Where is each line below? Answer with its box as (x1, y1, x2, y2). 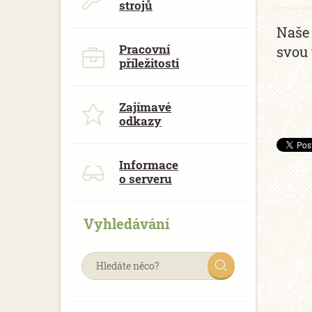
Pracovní (119, 41, 170, 57)
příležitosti (119, 55, 179, 71)
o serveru (119, 171, 172, 187)
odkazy (119, 113, 162, 129)
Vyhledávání (84, 214, 169, 233)
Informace (119, 157, 178, 173)
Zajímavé (119, 99, 171, 115)
